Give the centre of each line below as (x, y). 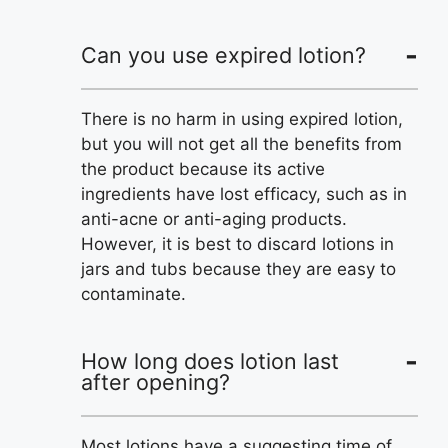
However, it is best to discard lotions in (237, 243)
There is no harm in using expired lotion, (242, 118)
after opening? (155, 382)
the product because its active (203, 168)
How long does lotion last (210, 361)
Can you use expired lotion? (223, 55)
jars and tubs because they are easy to (238, 268)
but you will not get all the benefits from (241, 143)
